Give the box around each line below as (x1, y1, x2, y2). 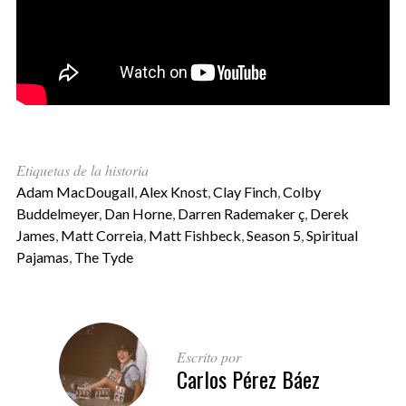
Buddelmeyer (15, 204, 99, 222)
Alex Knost (139, 182, 208, 200)
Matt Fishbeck (148, 226, 241, 244)
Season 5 (246, 226, 301, 244)
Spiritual (305, 226, 358, 244)
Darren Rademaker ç (177, 204, 304, 222)
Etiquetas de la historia (15, 159, 149, 179)
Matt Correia (60, 226, 143, 244)
